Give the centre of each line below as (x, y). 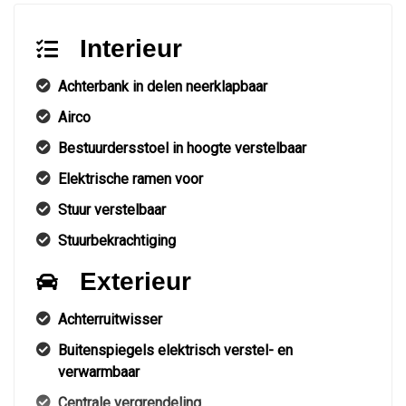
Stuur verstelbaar (112, 210)
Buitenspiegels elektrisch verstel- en (175, 351)
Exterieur (135, 282)
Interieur (131, 49)
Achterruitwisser (110, 320)
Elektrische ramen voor (130, 179)
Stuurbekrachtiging (117, 241)
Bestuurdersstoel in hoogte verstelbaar (182, 149)
